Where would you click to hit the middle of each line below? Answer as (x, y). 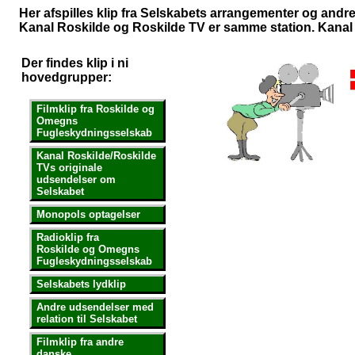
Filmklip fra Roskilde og (95, 109)
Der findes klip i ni (75, 63)
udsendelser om (76, 179)
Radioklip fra (68, 237)
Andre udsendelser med (95, 307)
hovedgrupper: (67, 77)
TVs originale (69, 168)
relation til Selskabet (87, 319)
